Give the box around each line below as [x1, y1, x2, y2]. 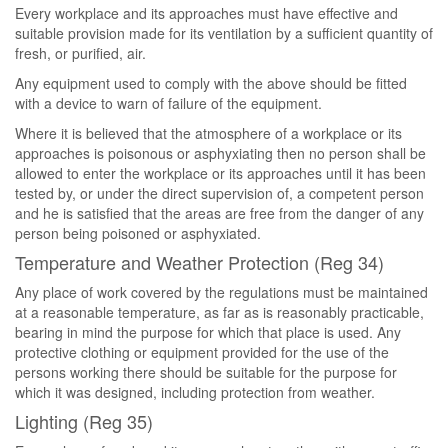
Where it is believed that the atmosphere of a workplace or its [15, 123, 402, 143]
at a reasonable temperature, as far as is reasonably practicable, [15, 302, 424, 322]
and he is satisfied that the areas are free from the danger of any [15, 203, 424, 223]
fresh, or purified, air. [15, 43, 146, 63]
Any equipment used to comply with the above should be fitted [15, 73, 407, 93]
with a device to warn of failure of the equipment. [15, 93, 322, 113]
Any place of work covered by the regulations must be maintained [15, 282, 428, 302]
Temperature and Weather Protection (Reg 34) [15, 249, 384, 275]
